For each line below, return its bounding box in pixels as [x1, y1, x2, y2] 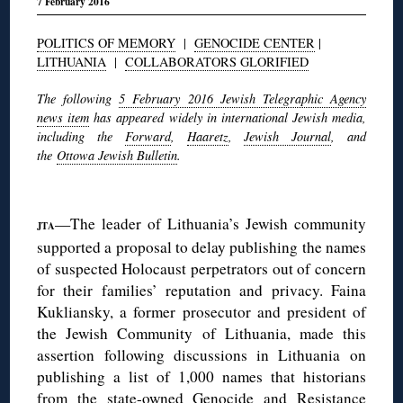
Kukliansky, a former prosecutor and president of [37, 300, 366, 322]
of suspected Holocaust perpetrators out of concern [37, 257, 366, 279]
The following [37, 89, 120, 107]
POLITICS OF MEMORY [37, 33, 176, 51]
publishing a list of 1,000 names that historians [37, 365, 366, 387]
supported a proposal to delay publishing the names [37, 236, 366, 257]
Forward [124, 127, 171, 145]
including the [37, 127, 125, 145]
